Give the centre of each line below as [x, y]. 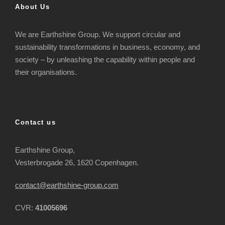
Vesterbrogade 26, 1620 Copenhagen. [77, 162]
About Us [32, 7]
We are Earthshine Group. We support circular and [98, 34]
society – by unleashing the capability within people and [105, 59]
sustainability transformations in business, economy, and [107, 47]
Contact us [35, 122]
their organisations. [46, 72]
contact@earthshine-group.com [67, 185]
